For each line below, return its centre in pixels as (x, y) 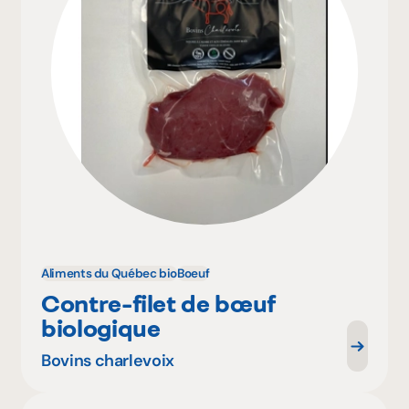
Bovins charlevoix (108, 361)
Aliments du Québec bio (110, 273)
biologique (101, 328)
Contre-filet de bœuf (158, 303)
